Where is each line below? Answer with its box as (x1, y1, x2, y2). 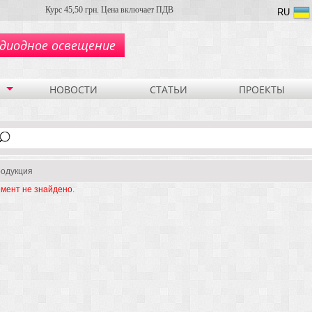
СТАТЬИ (149, 82, 187, 96)
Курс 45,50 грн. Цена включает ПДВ (45, 5, 173, 15)
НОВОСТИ (49, 82, 97, 96)
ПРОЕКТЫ (239, 82, 285, 96)
